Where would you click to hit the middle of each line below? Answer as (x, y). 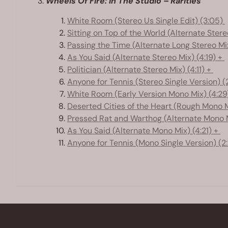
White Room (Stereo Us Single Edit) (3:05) (146, 21)
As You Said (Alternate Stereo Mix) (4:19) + (146, 57)
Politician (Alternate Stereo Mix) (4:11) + (140, 69)
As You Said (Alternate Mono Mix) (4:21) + (144, 131)
